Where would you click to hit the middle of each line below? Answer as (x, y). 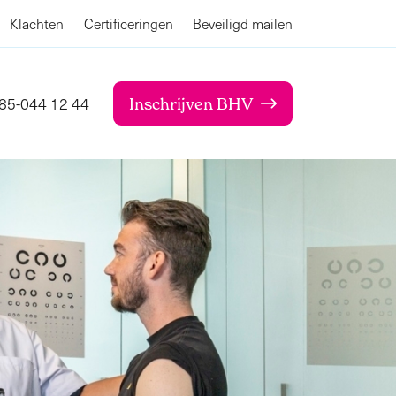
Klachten (37, 23)
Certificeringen (128, 23)
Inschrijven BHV (191, 103)
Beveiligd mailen (243, 23)
